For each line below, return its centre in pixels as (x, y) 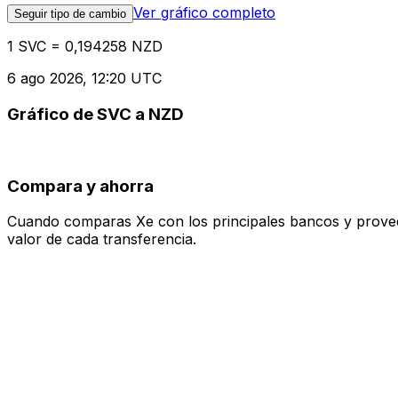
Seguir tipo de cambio (70, 14)
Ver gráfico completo (204, 13)
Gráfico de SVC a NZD (96, 115)
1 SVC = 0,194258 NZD (85, 47)
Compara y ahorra (80, 186)
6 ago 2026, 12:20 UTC (84, 79)
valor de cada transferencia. (102, 239)
